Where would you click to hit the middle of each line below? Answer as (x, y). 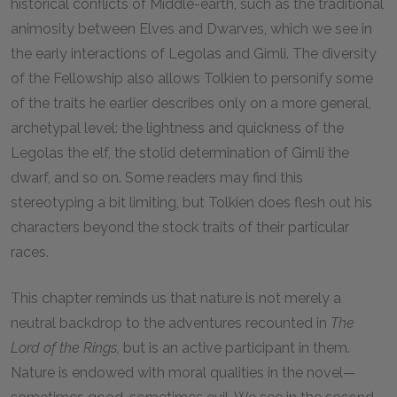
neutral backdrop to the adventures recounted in (171, 323)
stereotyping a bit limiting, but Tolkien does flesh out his (191, 202)
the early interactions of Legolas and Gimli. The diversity (194, 54)
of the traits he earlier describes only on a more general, (191, 103)
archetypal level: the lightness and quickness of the (177, 128)
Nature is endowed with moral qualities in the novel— (183, 373)
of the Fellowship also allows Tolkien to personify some (192, 78)
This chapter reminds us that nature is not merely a (176, 298)
